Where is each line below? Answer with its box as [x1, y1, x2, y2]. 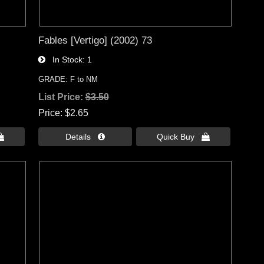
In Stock [45, 55, 82, 65]
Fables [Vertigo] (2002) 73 [38, 34, 152, 47]
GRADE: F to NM [38, 75, 98, 84]
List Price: [38, 92, 85, 103]
